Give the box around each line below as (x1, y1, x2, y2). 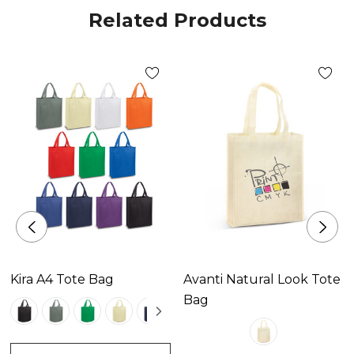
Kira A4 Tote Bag (10, 272, 114, 288)
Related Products (88, 9, 266, 32)
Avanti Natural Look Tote (183, 272, 341, 288)
